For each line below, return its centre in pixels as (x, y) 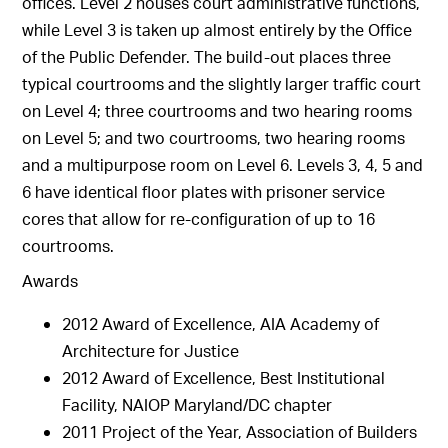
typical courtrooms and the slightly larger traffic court (222, 83)
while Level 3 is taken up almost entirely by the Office (217, 29)
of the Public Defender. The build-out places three (207, 56)
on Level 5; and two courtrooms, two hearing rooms (214, 137)
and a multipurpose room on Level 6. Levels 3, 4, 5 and (223, 164)
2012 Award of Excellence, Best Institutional (224, 377)
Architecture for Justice (151, 350)
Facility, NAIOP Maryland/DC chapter (197, 404)
